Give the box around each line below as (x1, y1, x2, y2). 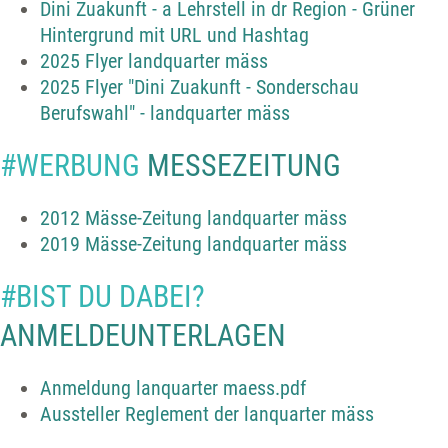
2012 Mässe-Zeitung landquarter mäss (40, 206, 347, 231)
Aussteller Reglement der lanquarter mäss (40, 402, 374, 427)
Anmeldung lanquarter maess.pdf (40, 376, 306, 401)
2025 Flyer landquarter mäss (40, 49, 268, 74)
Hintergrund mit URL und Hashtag (40, 23, 309, 48)
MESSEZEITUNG (140, 148, 341, 184)
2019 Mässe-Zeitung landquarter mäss (40, 232, 347, 257)
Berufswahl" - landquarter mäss (40, 101, 290, 126)
